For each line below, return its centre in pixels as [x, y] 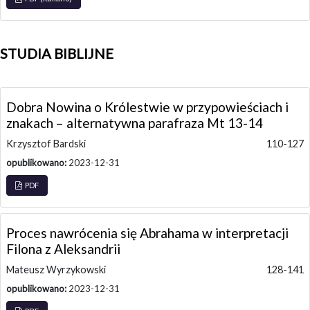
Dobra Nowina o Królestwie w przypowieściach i [147, 107]
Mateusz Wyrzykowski [56, 269]
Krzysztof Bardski [46, 143]
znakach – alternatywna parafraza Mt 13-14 [135, 122]
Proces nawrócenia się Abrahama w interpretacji [147, 232]
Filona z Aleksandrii [63, 248]
